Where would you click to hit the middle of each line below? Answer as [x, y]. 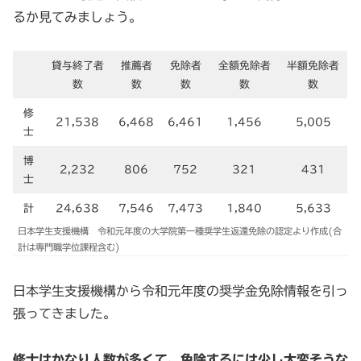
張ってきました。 [64, 314]
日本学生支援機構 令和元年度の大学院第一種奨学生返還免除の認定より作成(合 [180, 231]
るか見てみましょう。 [77, 17]
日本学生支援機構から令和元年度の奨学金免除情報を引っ [180, 291]
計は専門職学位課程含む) [69, 247]
